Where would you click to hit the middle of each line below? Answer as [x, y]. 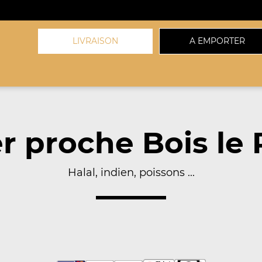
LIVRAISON [95, 41]
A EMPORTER [217, 41]
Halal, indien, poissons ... [131, 173]
